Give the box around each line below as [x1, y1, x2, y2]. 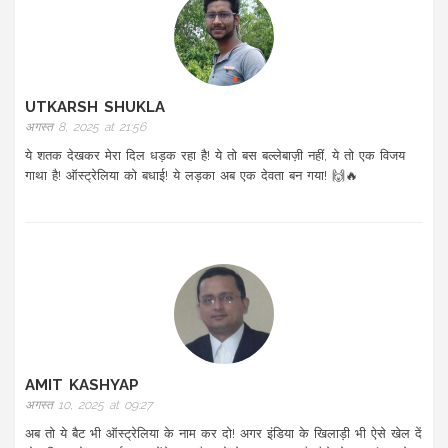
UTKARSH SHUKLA [25, 98, 165, 117]
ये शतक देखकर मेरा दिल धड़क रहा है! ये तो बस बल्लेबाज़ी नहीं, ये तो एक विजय [25, 148, 405, 164]
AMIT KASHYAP [25, 376, 139, 395]
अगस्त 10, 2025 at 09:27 [25, 398, 152, 413]
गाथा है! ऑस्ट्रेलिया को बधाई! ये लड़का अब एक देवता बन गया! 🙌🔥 [25, 168, 358, 184]
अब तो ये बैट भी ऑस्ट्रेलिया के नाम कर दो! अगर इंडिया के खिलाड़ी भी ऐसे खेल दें [25, 426, 422, 442]
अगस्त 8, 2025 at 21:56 [25, 120, 146, 135]
